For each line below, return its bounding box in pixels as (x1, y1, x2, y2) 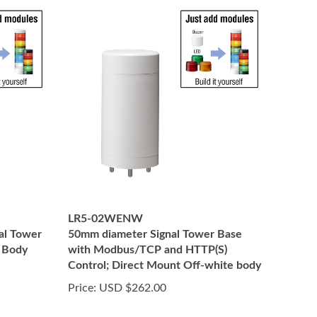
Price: (68, 282, 96, 294)
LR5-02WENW (68, 213, 143, 224)
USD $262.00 (96, 282, 166, 294)
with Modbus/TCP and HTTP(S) (68, 244, 227, 255)
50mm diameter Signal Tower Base (68, 229, 242, 240)
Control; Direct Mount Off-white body (68, 260, 261, 271)
